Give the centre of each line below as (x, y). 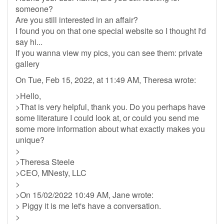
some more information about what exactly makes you (110, 129)
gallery (27, 64)
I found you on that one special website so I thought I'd (111, 31)
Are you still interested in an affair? (77, 20)
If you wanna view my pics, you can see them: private (109, 53)
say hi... (29, 42)
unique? (30, 140)
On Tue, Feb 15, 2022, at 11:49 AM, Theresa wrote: (106, 80)
